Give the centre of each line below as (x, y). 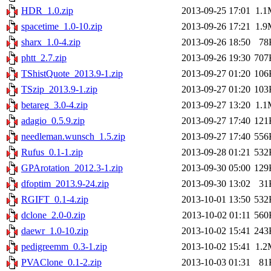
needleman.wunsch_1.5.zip (73, 137)
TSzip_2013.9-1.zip (59, 90)
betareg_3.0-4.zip (54, 105)
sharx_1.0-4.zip (51, 42)
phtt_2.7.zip (44, 58)
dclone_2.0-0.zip (53, 215)
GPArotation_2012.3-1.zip (72, 168)
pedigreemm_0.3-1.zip (64, 247)
